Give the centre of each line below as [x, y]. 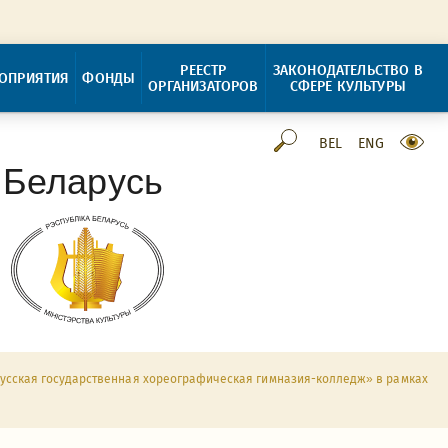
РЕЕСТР [203, 70]
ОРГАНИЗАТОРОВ [203, 86]
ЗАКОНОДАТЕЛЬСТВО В [347, 70]
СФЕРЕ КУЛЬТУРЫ [347, 86]
